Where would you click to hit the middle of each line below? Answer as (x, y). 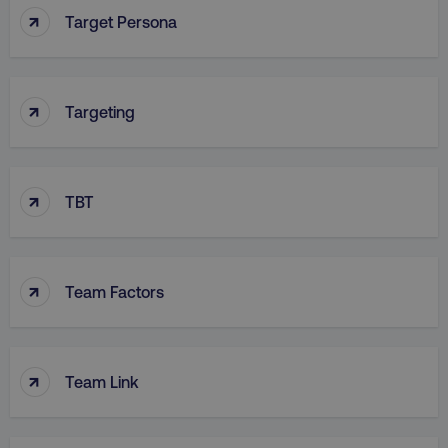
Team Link (102, 381)
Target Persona (121, 21)
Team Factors (114, 291)
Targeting (100, 111)
